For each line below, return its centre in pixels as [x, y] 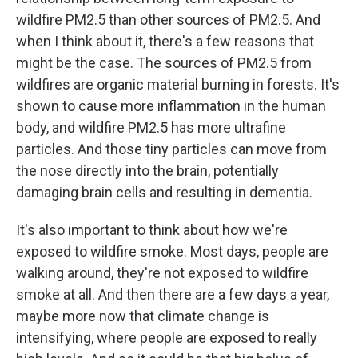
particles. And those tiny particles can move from [171, 149]
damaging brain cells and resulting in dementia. [164, 192]
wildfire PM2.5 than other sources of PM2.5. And [168, 20]
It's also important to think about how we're [152, 230]
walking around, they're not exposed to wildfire [162, 273]
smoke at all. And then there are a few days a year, [173, 294]
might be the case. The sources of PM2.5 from [164, 63]
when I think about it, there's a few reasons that [165, 41]
